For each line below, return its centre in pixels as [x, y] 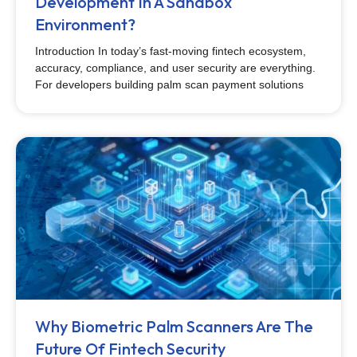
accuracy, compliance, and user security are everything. [175, 68]
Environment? [85, 24]
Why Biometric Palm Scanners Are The [174, 326]
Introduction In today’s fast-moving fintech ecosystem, [171, 51]
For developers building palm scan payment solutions [169, 84]
